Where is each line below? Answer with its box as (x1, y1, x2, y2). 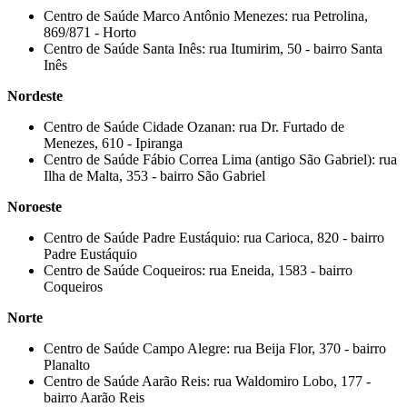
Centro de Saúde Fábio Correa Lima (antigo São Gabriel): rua (44, 152, 397, 168)
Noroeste (7, 199, 62, 215)
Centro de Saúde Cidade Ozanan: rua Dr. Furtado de (44, 119, 344, 135)
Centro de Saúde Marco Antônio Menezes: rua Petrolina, (44, 8, 368, 25)
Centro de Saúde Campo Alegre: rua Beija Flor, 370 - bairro (44, 341, 386, 357)
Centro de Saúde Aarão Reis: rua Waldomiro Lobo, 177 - (44, 373, 371, 390)
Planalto (44, 357, 90, 373)
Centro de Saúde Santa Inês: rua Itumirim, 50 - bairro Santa (44, 41, 382, 57)
